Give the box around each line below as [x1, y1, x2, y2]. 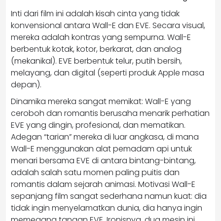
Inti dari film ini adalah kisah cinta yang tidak [11, 7, 180, 19]
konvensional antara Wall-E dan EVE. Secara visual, [11, 19, 205, 31]
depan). [11, 78, 41, 90]
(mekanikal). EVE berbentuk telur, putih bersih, [11, 55, 182, 67]
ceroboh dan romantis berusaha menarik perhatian [11, 107, 210, 119]
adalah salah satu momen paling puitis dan [11, 166, 180, 178]
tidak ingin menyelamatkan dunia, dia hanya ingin [11, 202, 202, 214]
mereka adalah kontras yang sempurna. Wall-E [11, 31, 191, 43]
